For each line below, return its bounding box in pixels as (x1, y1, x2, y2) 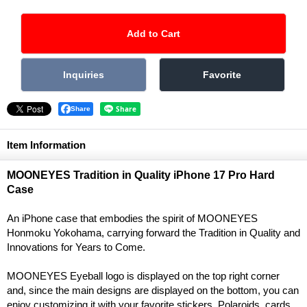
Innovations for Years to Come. (7, 241, 145, 253)
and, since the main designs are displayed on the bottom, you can (7, 284, 299, 296)
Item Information (7, 138, 86, 151)
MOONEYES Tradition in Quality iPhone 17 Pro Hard (7, 169, 275, 181)
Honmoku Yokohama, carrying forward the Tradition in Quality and (7, 226, 300, 238)
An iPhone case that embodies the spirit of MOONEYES (7, 212, 258, 224)
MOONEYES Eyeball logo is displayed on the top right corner (7, 269, 280, 282)
